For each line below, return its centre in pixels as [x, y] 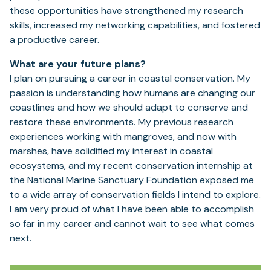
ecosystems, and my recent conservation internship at [131, 166]
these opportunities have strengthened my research [126, 11]
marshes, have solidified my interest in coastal [111, 151]
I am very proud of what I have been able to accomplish [132, 209]
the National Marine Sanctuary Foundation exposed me [132, 180]
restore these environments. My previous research [122, 122]
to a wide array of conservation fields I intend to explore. [135, 195]
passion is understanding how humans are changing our [132, 93]
